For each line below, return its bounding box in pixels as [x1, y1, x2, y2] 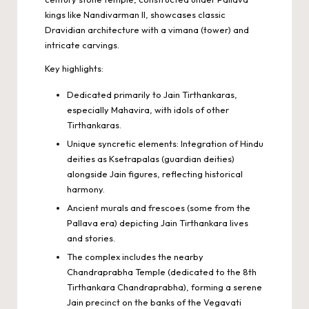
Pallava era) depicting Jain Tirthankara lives [67, 217, 248, 229]
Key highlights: [45, 62, 103, 74]
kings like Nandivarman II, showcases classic [45, 8, 226, 20]
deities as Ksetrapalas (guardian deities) [67, 153, 235, 165]
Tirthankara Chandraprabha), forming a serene [67, 281, 262, 293]
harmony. [67, 183, 105, 195]
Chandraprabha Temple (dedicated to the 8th [67, 266, 257, 278]
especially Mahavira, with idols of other [67, 103, 229, 115]
